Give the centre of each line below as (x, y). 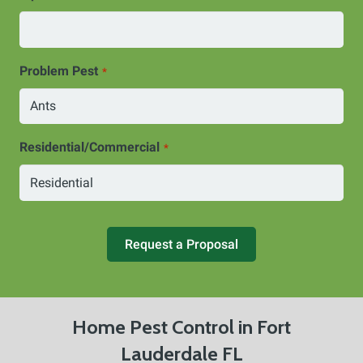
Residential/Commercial (90, 147)
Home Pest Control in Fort (181, 327)
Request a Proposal (181, 245)
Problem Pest (59, 70)
